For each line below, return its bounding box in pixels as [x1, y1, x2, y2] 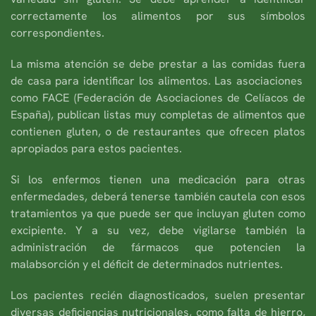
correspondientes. [11, 25, 104, 40]
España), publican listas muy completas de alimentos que [11, 107, 305, 122]
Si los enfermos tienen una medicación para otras [11, 171, 305, 187]
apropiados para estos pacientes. [11, 140, 182, 156]
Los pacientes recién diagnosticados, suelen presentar [11, 287, 305, 303]
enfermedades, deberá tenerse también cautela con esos [11, 188, 305, 204]
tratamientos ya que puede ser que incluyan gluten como [11, 205, 305, 221]
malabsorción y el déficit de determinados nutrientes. [11, 256, 283, 272]
